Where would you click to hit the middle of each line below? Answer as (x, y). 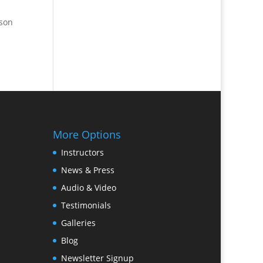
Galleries (79, 223)
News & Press (88, 170)
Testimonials (86, 205)
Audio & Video (89, 188)
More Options (87, 135)
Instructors (83, 153)
